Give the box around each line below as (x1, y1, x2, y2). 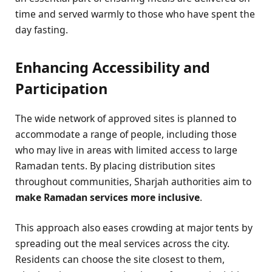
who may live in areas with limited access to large (15, 143, 237, 157)
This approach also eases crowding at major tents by (15, 220, 253, 234)
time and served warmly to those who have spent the (15, 7, 255, 21)
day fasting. (15, 23, 68, 37)
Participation (15, 78, 107, 98)
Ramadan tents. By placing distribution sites (15, 158, 216, 172)
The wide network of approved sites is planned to (15, 111, 236, 125)
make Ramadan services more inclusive (15, 190, 200, 204)
